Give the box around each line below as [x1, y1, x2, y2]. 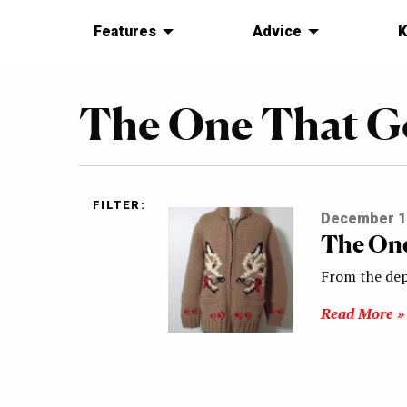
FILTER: [93, 198, 145, 213]
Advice [252, 23, 302, 41]
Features [94, 23, 156, 41]
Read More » [320, 303, 404, 324]
